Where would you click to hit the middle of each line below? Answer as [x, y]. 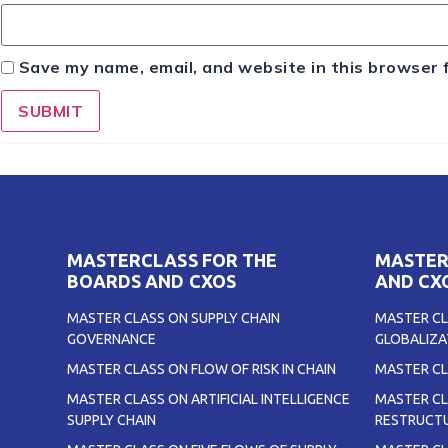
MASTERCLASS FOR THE [172, 260]
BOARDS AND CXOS [151, 281]
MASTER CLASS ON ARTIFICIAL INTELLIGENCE [208, 399]
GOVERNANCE [111, 339]
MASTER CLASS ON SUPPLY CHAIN [173, 318]
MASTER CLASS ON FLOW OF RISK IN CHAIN [201, 369]
